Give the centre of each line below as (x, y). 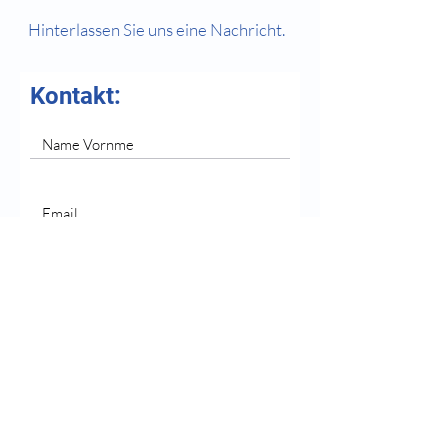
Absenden (158, 415)
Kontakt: (75, 96)
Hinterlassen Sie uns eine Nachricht (155, 29)
